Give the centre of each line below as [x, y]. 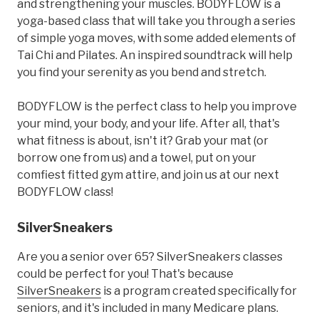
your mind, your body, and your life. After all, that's [148, 123]
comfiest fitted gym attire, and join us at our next [148, 174]
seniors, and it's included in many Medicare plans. [148, 308]
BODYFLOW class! [65, 192]
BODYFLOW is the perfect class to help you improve [157, 106]
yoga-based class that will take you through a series [156, 21]
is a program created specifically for [199, 291]
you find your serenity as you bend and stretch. [142, 72]
